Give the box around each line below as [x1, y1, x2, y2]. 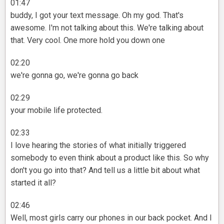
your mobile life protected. [10, 105, 102, 115]
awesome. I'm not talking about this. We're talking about [10, 23, 203, 33]
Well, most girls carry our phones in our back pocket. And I [10, 213, 212, 223]
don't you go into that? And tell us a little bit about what [10, 165, 200, 175]
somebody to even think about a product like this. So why [10, 153, 209, 163]
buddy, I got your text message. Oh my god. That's [10, 10, 183, 20]
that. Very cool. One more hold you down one [10, 35, 165, 45]
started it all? [10, 178, 56, 188]
